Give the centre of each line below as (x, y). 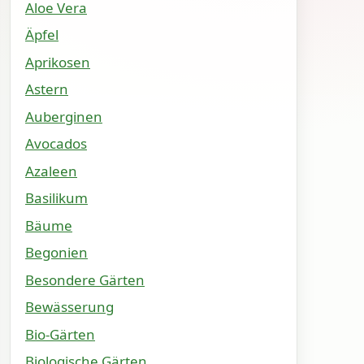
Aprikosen (58, 62)
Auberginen (64, 116)
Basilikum (56, 198)
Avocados (56, 143)
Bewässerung (69, 307)
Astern (47, 89)
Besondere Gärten (85, 279)
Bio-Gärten (60, 334)
